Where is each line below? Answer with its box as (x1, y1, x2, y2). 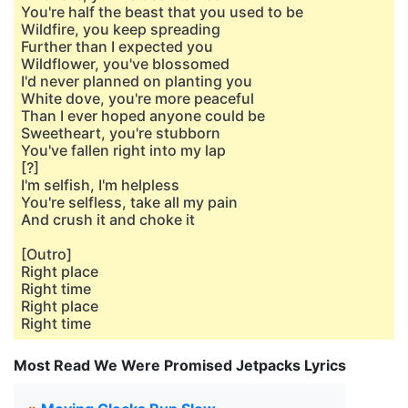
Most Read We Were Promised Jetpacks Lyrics (14, 356, 346, 374)
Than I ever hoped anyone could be (21, 107, 265, 125)
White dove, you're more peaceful (21, 89, 254, 107)
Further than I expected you (21, 37, 213, 56)
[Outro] (21, 245, 72, 263)
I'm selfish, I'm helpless (21, 176, 179, 194)
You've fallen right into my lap (21, 141, 226, 159)
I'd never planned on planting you (21, 72, 252, 90)
